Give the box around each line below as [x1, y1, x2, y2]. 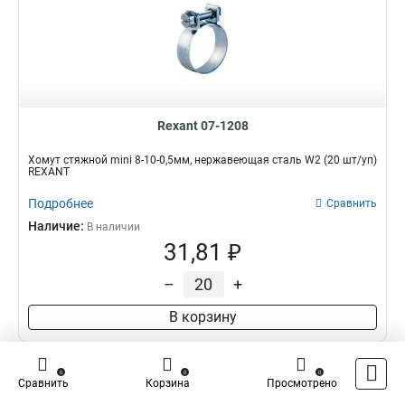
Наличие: [28, 219, 87, 233]
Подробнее [28, 196, 93, 211]
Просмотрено [267, 377, 337, 390]
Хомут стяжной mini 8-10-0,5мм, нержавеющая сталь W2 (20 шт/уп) [28, 154, 377, 166]
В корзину [168, 308, 237, 325]
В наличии [87, 221, 140, 233]
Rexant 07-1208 [156, 118, 249, 133]
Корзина [146, 377, 190, 390]
